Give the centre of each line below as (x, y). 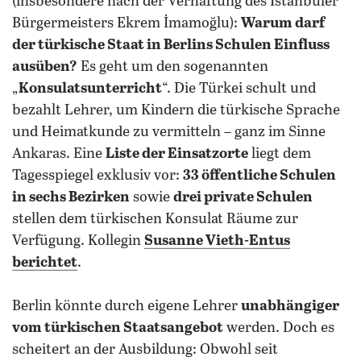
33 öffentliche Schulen (259, 176)
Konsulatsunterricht (90, 89)
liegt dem (280, 154)
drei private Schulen (243, 197)
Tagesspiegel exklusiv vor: (98, 176)
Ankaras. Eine (59, 154)
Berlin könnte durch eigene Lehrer (127, 306)
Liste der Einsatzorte (177, 154)
